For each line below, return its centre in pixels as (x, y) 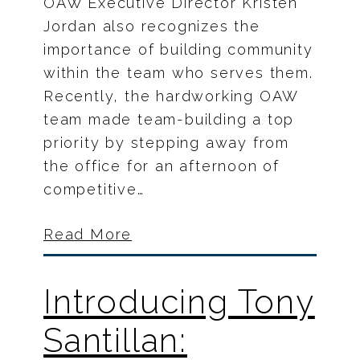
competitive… (94, 190)
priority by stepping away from (166, 143)
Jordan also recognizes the (152, 27)
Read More (88, 235)
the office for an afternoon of (162, 166)
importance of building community (178, 50)
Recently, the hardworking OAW (171, 96)
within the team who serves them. (178, 73)
